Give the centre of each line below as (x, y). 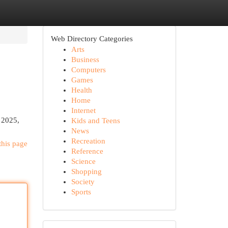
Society (83, 182)
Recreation (88, 141)
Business (85, 60)
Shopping (86, 172)
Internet (83, 110)
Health (81, 90)
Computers (88, 70)
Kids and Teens (95, 121)
